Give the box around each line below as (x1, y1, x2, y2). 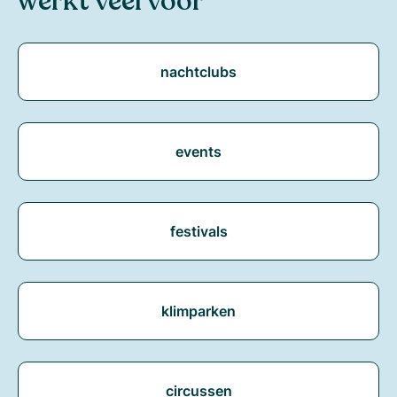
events (175, 142, 222, 160)
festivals (169, 222, 228, 240)
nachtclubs (160, 62, 237, 81)
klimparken (161, 301, 236, 320)
